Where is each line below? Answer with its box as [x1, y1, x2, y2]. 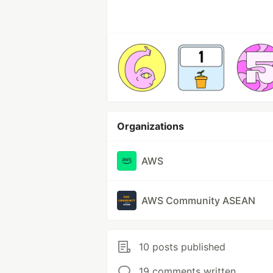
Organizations [117, 120, 184, 132]
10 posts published [139, 241, 225, 253]
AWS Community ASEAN [141, 194, 255, 207]
